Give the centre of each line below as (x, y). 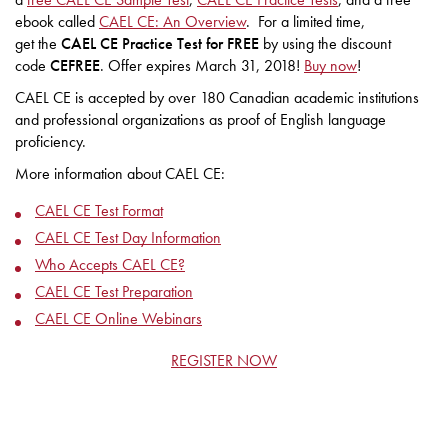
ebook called (57, 22)
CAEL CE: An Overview (172, 22)
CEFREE (75, 66)
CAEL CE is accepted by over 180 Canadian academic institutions (217, 98)
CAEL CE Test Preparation (114, 292)
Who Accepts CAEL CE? (110, 265)
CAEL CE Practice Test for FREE (160, 44)
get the (38, 44)
